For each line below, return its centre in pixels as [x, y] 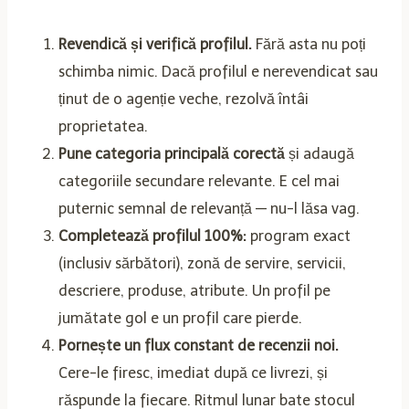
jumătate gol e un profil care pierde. [180, 318]
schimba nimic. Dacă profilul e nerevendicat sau [218, 71]
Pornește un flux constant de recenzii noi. [199, 345]
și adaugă [320, 153]
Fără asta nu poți [309, 44]
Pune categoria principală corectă [172, 153]
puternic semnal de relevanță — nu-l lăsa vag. [209, 208]
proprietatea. [103, 126]
